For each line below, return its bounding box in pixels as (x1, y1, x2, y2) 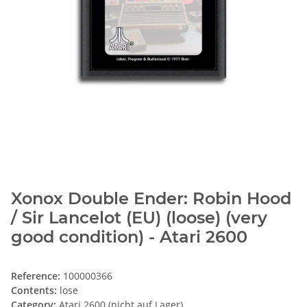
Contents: (11, 284, 57, 297)
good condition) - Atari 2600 (11, 227, 247, 247)
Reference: (11, 269, 63, 283)
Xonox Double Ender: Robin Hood (11, 188, 291, 209)
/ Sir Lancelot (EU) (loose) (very (11, 208, 267, 228)
